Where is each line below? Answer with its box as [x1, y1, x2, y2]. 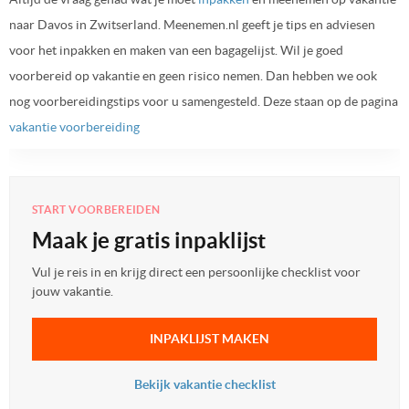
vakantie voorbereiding [9, 119, 140, 134]
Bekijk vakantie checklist [133, 376, 276, 392]
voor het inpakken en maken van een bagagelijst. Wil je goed [9, 42, 343, 58]
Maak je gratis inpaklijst [32, 227, 266, 253]
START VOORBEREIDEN [32, 203, 161, 215]
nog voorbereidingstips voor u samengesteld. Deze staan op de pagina [9, 93, 398, 109]
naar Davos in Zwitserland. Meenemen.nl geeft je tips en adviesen [9, 16, 375, 32]
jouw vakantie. [32, 283, 113, 299]
